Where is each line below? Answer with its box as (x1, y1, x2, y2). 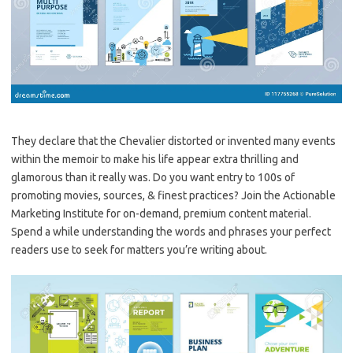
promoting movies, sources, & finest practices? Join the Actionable (11, 189, 336, 202)
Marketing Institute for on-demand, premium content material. (11, 207, 311, 220)
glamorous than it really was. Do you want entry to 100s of (11, 171, 295, 184)
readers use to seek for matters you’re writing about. (11, 243, 267, 256)
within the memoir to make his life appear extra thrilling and (11, 153, 299, 165)
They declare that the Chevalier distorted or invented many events (11, 135, 336, 147)
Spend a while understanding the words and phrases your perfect (11, 225, 331, 238)
